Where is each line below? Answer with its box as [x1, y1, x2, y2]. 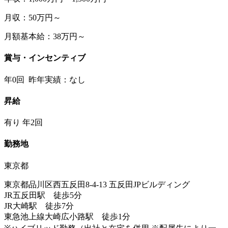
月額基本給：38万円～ [4, 32, 85, 41]
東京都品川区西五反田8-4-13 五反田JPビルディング [4, 180, 190, 189]
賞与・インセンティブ [4, 53, 85, 63]
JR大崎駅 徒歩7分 [4, 201, 74, 210]
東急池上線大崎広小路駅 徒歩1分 [4, 212, 130, 221]
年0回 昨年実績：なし [4, 75, 85, 84]
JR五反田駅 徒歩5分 [4, 190, 82, 199]
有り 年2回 [4, 118, 43, 127]
